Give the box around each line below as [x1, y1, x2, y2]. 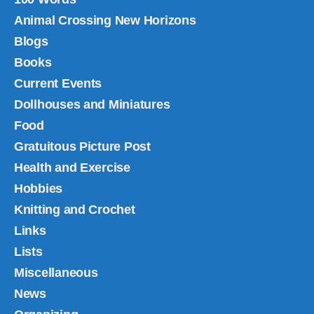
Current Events [14, 76, 102, 90]
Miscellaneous [14, 265, 98, 280]
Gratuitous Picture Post [14, 139, 151, 153]
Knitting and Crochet [14, 202, 135, 217]
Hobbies [14, 181, 63, 196]
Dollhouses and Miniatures [14, 97, 170, 111]
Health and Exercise [14, 160, 130, 175]
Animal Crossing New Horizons [14, 13, 196, 27]
